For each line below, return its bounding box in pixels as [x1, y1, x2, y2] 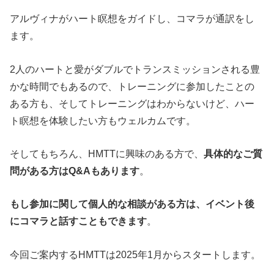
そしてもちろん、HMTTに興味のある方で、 [10, 147, 204, 159]
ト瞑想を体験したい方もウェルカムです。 [10, 114, 196, 126]
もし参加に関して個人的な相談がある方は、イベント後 [10, 198, 255, 210]
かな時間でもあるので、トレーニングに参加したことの [10, 80, 255, 92]
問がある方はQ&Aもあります [10, 165, 140, 176]
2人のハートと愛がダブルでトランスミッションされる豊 [10, 63, 261, 75]
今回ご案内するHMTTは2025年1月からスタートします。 [10, 248, 261, 260]
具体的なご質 [204, 147, 263, 159]
